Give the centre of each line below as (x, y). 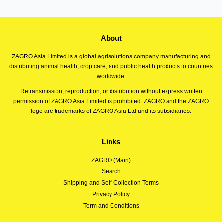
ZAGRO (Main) (111, 160)
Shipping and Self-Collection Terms (111, 183)
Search (111, 172)
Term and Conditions (111, 206)
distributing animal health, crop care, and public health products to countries (111, 67)
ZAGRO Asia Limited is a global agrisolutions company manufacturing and (111, 57)
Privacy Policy (111, 194)
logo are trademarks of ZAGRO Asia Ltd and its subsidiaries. (111, 111)
